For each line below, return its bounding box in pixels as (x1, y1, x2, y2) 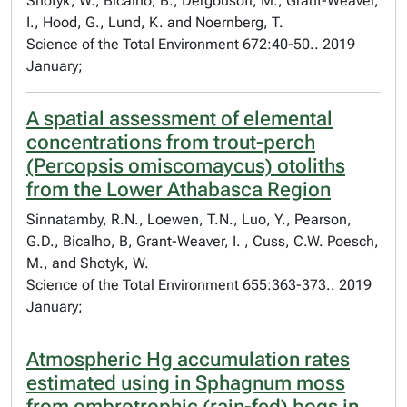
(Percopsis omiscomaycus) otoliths (26, 154, 345, 177)
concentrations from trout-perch (26, 131, 315, 154)
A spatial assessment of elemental (26, 107, 333, 130)
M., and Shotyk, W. (26, 254, 149, 272)
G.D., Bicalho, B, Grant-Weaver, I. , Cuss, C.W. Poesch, (26, 233, 379, 250)
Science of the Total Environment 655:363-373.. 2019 (26, 276, 372, 293)
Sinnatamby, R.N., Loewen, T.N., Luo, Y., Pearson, (26, 211, 352, 228)
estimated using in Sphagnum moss (26, 372, 345, 394)
